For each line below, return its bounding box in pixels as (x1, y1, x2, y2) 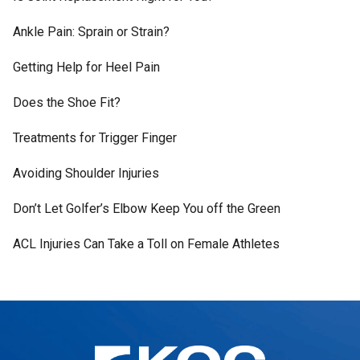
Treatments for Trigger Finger (12, 129, 177, 145)
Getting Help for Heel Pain (12, 59, 160, 75)
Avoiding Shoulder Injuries (12, 165, 159, 181)
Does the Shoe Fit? (12, 94, 121, 110)
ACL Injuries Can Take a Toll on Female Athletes (12, 235, 280, 252)
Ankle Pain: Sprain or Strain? (12, 23, 170, 39)
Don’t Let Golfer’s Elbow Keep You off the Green (12, 200, 280, 216)
